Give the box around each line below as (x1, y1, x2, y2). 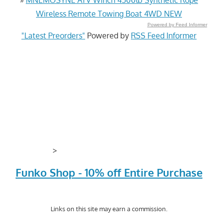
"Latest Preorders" (21, 30, 85, 40)
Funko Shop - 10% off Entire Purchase (16, 165, 202, 180)
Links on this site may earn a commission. (51, 204, 167, 213)
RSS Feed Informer (131, 30, 197, 40)
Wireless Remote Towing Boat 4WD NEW (36, 8, 182, 18)
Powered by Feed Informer (147, 21, 207, 27)
